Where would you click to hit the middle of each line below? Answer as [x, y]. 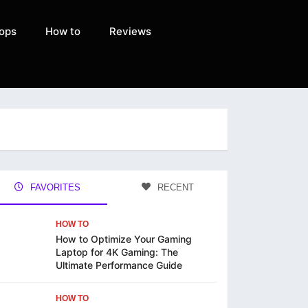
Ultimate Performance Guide [119, 265]
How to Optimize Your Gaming [124, 239]
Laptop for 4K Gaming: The [117, 252]
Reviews [130, 31]
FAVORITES [54, 188]
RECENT [174, 188]
